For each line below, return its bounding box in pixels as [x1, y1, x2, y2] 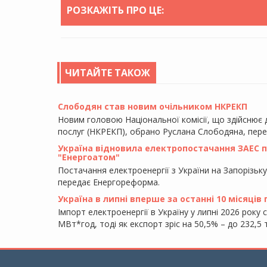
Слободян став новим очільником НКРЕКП [58, 100, 247, 112]
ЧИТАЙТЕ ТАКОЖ [65, 66, 150, 79]
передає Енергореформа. [58, 176, 160, 188]
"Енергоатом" [58, 151, 120, 163]
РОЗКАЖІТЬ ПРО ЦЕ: [67, 3, 164, 17]
